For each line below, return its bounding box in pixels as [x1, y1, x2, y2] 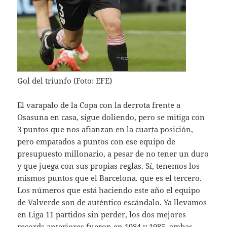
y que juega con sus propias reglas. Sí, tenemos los [17, 160, 200, 171]
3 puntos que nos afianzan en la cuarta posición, [17, 124, 194, 134]
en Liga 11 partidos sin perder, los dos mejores [17, 209, 186, 219]
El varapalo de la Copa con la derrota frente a [17, 99, 181, 110]
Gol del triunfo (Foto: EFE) [17, 75, 112, 86]
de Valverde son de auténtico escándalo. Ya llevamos [17, 197, 207, 207]
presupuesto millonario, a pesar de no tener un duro [17, 148, 209, 159]
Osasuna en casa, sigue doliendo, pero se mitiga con [17, 111, 205, 122]
